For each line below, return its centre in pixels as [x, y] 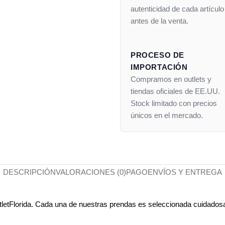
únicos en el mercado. [167, 115]
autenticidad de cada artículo [177, 9]
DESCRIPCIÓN [29, 172]
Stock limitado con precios [174, 103]
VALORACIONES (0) [91, 172]
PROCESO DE [157, 55]
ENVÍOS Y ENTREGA [185, 172]
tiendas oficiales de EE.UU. [175, 91]
